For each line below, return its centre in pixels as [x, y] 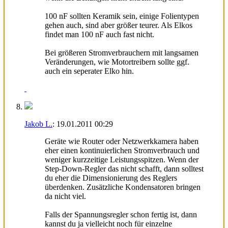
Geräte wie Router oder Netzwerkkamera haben [122, 141]
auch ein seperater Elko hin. [89, 71]
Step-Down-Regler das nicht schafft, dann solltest [124, 168]
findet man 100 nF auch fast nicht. [99, 34]
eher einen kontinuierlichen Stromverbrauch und [122, 150]
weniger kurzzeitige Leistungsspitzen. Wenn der [122, 159]
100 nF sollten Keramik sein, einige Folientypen [122, 16]
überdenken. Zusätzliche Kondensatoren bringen [123, 187]
